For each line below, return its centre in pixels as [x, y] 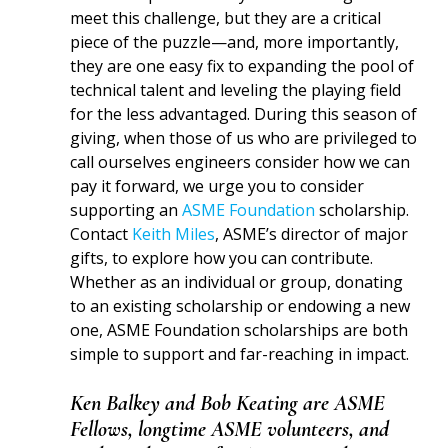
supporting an [126, 210]
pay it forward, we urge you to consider [217, 186]
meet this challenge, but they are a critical [226, 18]
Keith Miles [174, 234]
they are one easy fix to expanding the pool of [242, 66]
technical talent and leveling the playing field [236, 90]
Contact [101, 234]
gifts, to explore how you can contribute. [222, 258]
